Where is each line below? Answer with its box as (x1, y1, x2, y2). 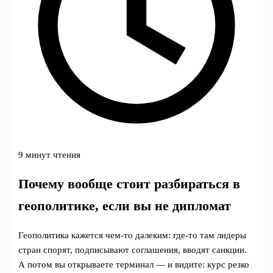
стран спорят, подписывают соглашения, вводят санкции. (18, 245, 247, 255)
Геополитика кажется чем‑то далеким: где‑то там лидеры (18, 230, 247, 241)
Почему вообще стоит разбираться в (18, 177, 241, 192)
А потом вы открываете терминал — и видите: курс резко (18, 260, 250, 270)
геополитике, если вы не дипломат (18, 199, 232, 214)
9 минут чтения (18, 149, 81, 160)
